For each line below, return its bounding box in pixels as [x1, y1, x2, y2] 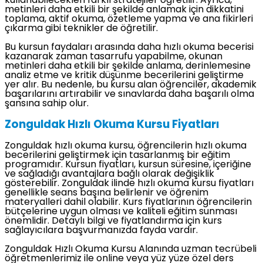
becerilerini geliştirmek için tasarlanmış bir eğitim [5, 151, 230, 161]
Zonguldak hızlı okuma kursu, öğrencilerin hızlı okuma [5, 141, 247, 151]
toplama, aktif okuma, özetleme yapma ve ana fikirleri [5, 14, 253, 24]
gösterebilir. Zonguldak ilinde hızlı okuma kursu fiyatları [5, 179, 254, 189]
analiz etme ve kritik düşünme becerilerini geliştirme [5, 70, 244, 80]
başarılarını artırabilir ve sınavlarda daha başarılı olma [5, 89, 254, 99]
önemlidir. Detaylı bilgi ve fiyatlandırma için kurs [5, 217, 222, 227]
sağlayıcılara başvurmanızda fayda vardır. [5, 226, 198, 236]
